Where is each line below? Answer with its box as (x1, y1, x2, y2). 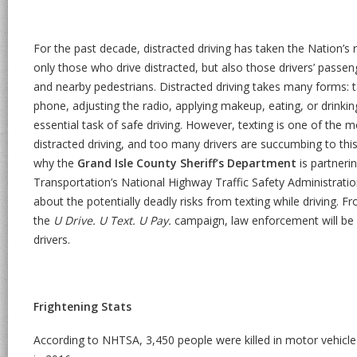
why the (33, 155, 78, 171)
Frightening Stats (33, 299, 132, 314)
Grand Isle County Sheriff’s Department (77, 155, 297, 171)
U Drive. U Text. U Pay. (53, 213, 172, 228)
